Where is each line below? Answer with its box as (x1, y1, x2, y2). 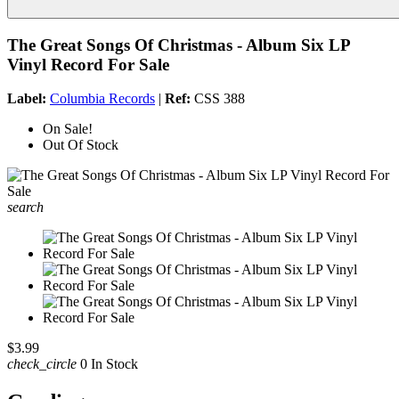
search (7, 199, 44, 216)
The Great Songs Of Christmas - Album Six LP (7, 35, 350, 54)
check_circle (7, 356, 77, 372)
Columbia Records (50, 91, 155, 107)
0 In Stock (77, 356, 138, 372)
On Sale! (43, 121, 93, 137)
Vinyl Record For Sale (7, 54, 169, 74)
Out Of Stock (43, 137, 118, 153)
